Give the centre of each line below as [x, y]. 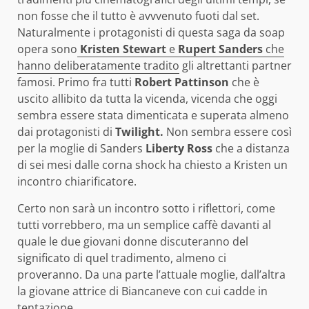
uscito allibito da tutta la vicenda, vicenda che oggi [147, 99]
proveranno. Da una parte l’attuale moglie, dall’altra [151, 275]
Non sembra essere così [229, 132]
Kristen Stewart [123, 49]
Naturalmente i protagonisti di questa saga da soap [151, 33]
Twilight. [141, 132]
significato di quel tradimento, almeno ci [122, 258]
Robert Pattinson [182, 82]
